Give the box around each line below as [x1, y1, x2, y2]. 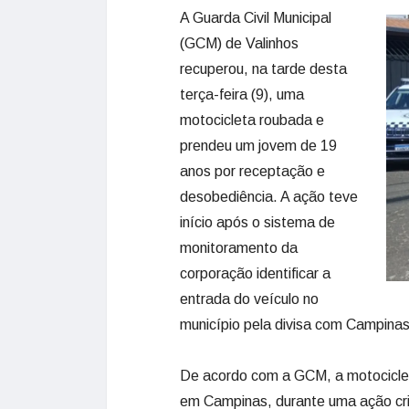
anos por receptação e [180, 163, 325, 179]
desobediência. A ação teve [180, 189, 358, 204]
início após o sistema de [180, 215, 335, 230]
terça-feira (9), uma [180, 87, 304, 102]
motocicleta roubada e [180, 112, 324, 128]
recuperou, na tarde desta [180, 61, 347, 77]
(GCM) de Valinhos [180, 36, 299, 51]
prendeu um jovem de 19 [180, 138, 337, 153]
